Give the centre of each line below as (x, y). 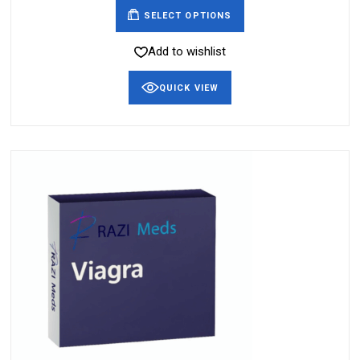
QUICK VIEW (189, 88)
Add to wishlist (187, 52)
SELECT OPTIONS (188, 15)
